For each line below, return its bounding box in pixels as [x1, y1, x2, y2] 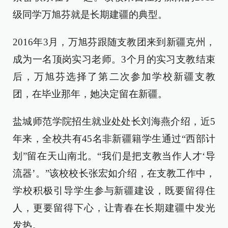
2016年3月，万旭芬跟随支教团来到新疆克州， [13, 37, 215, 47]
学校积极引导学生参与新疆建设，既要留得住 [13, 185, 215, 196]
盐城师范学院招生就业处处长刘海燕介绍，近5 [13, 116, 215, 127]
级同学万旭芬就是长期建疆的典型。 [13, 9, 167, 20]
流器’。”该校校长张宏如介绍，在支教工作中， [13, 168, 215, 179]
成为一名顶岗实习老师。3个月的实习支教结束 [13, 54, 215, 65]
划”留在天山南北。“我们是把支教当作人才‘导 [13, 151, 215, 161]
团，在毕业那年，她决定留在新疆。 [13, 89, 167, 99]
